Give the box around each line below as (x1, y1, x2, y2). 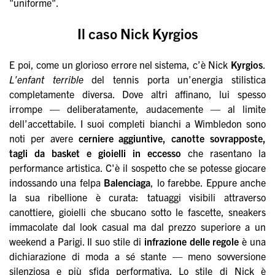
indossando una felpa (9, 176, 104, 189)
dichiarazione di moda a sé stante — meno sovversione (9, 250, 266, 263)
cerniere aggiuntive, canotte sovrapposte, (78, 132, 266, 145)
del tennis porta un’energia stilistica (83, 73, 266, 86)
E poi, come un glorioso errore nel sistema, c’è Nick (9, 58, 231, 71)
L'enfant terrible (9, 73, 83, 86)
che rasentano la (181, 147, 266, 160)
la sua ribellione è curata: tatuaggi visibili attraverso (9, 191, 266, 204)
